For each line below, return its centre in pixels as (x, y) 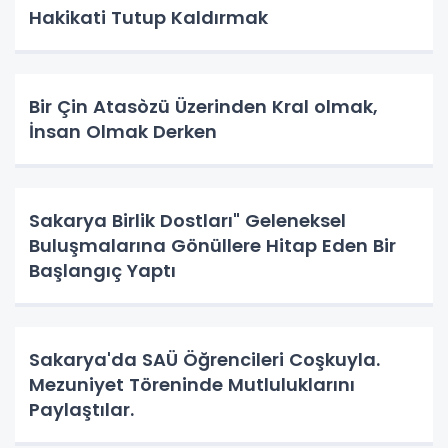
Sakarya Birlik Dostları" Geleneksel (187, 221)
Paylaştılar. (89, 410)
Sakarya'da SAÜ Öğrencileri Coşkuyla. (204, 360)
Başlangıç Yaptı (102, 271)
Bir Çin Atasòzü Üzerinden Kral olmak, (203, 107)
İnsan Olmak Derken (123, 132)
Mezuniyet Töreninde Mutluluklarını (192, 385)
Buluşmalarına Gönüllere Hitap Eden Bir (212, 246)
